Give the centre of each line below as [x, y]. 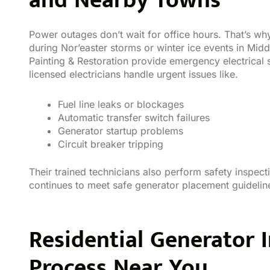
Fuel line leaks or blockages [121, 104]
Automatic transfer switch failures [134, 117]
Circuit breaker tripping [111, 144]
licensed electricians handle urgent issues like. [133, 74]
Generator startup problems [121, 130]
